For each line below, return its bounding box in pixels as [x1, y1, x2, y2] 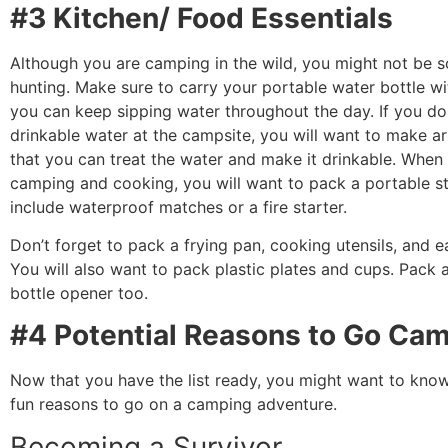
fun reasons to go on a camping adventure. [10, 394, 337, 415]
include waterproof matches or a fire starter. [10, 196, 347, 217]
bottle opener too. [10, 283, 148, 304]
